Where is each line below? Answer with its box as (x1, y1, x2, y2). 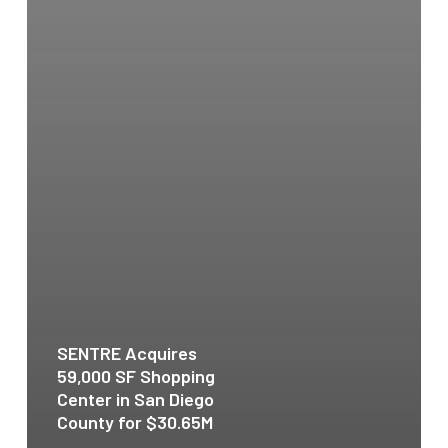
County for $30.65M (56, 410, 213, 433)
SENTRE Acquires (56, 341, 197, 364)
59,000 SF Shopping (56, 364, 215, 387)
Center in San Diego (56, 387, 214, 410)
